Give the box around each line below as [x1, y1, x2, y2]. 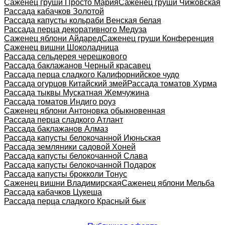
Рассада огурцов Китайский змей [4, 79, 127, 88]
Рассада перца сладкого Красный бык [4, 196, 146, 205]
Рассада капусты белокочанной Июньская [4, 133, 161, 142]
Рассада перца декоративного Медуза [4, 25, 147, 34]
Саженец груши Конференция [101, 34, 214, 43]
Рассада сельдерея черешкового [4, 52, 127, 61]
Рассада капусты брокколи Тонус [4, 169, 127, 178]
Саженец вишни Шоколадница [4, 43, 119, 52]
